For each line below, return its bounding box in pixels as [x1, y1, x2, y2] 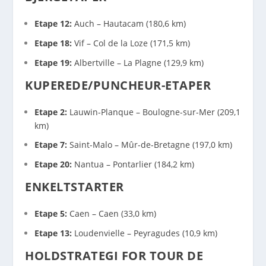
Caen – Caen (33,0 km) [67, 207, 157, 219]
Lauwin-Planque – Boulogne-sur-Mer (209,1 [67, 106, 241, 118]
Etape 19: [34, 56, 72, 68]
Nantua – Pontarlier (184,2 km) [72, 159, 195, 170]
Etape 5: [34, 207, 68, 219]
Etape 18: [34, 37, 72, 49]
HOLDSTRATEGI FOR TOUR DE [25, 247, 204, 264]
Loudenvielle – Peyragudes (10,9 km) [72, 227, 218, 239]
